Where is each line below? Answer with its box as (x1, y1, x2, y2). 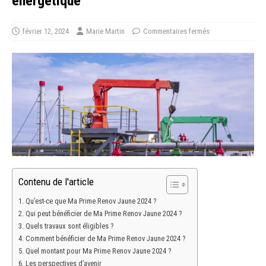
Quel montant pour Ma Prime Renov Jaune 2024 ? (25, 246, 171, 255)
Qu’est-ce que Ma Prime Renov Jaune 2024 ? (25, 196, 156, 205)
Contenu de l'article (18, 176, 94, 188)
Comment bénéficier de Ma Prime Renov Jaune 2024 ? (25, 233, 185, 243)
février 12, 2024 (23, 27, 69, 36)
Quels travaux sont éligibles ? (25, 221, 113, 230)
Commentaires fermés (143, 27, 210, 36)
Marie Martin (86, 27, 125, 36)
